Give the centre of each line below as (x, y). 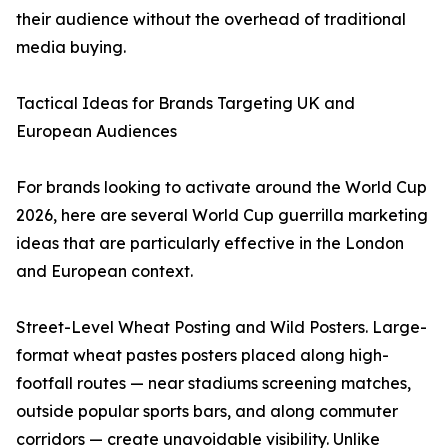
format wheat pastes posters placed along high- (202, 355)
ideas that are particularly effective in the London (210, 243)
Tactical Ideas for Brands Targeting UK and (185, 103)
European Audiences (96, 131)
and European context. (104, 271)
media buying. (71, 47)
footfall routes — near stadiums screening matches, (213, 383)
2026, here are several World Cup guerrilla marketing (222, 215)
